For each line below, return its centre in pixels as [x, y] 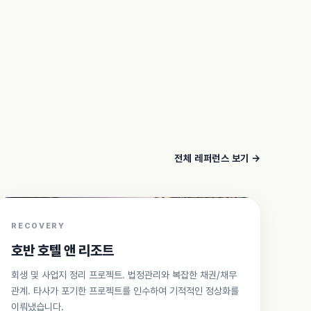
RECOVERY [38, 226]
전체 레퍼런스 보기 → [218, 158]
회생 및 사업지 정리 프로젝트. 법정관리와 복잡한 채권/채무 [124, 275]
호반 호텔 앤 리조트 [63, 251]
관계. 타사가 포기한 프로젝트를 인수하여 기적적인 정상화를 [125, 291]
